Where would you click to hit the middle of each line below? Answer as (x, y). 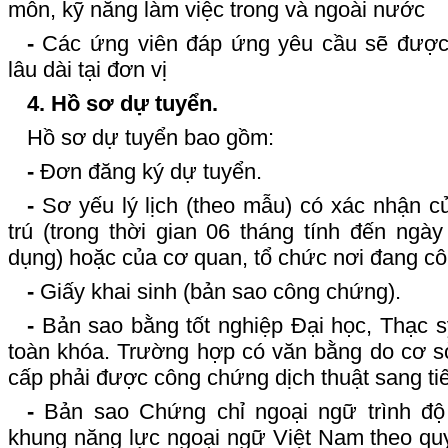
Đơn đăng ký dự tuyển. (147, 171)
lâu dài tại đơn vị (87, 69)
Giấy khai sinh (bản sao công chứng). (217, 291)
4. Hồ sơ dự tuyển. (122, 103)
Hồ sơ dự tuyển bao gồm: (150, 137)
